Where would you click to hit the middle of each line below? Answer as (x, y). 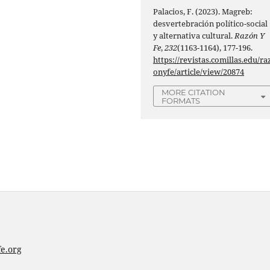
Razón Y (250, 36)
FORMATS (181, 101)
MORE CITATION (194, 93)
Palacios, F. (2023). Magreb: (203, 12)
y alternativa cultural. (194, 36)
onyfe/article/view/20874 (199, 72)
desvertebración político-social (211, 24)
